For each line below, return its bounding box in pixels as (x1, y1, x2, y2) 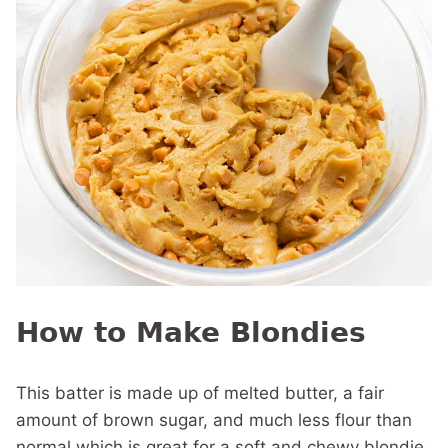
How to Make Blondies (16, 316, 366, 349)
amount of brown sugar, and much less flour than (16, 410, 412, 430)
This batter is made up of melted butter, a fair (16, 383, 384, 403)
